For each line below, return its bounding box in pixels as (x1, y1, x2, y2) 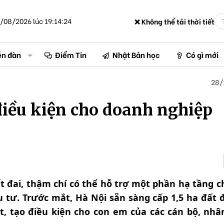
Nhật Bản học (112, 49, 160, 60)
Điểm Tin (55, 49, 87, 60)
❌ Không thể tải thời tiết (134, 15, 214, 26)
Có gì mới (185, 49, 218, 60)
